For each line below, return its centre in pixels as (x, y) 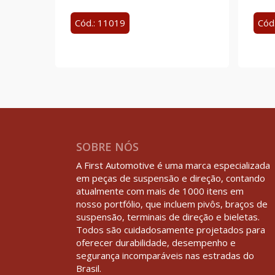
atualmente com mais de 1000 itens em (160, 191)
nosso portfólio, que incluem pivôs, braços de (172, 204)
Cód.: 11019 (100, 22)
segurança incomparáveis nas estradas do (165, 256)
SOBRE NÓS (107, 147)
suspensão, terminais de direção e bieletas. (168, 217)
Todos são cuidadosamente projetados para (170, 230)
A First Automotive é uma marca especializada (173, 165)
